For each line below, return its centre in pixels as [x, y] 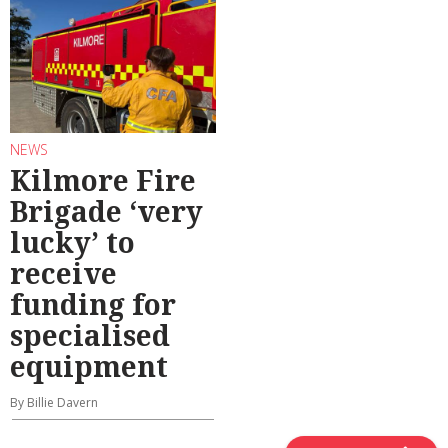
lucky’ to [72, 242]
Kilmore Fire [103, 180]
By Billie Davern [54, 403]
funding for [93, 304]
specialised [90, 335]
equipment [89, 366]
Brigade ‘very [106, 211]
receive [63, 273]
